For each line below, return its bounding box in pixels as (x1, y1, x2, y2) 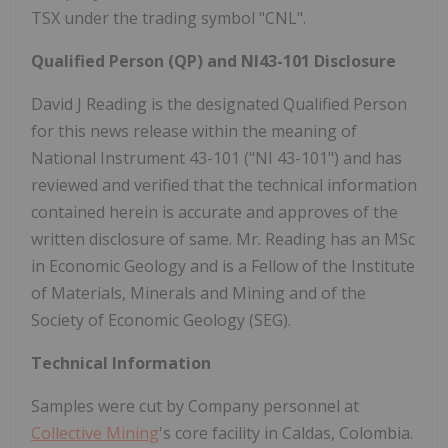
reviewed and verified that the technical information (31, 173, 417, 196)
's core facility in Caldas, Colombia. (159, 421, 413, 444)
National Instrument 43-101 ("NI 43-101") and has (31, 146, 402, 169)
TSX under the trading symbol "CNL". (31, 6, 306, 29)
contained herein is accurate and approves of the (31, 200, 398, 223)
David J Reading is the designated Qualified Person (31, 92, 407, 115)
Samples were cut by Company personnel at (31, 394, 359, 417)
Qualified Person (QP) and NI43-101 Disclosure (31, 49, 396, 72)
